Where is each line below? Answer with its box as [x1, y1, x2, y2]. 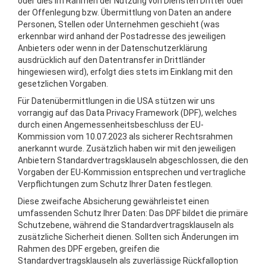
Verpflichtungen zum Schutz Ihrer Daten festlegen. [18, 179, 213, 189]
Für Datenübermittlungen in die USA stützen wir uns [18, 96, 215, 106]
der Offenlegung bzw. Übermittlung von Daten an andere [18, 8, 232, 17]
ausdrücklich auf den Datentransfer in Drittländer [18, 55, 205, 65]
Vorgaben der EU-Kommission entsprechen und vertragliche [18, 167, 246, 177]
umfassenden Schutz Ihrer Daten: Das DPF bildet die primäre [18, 208, 248, 218]
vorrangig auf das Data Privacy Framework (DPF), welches [18, 108, 237, 118]
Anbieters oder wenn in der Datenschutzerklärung [18, 43, 207, 53]
